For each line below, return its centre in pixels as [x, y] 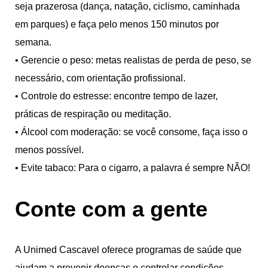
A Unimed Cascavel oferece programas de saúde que [128, 249]
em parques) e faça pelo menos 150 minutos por [117, 24]
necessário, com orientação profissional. [100, 78]
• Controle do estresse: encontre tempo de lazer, [116, 96]
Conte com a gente [111, 209]
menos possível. [49, 150]
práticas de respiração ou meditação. [93, 114]
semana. [33, 42]
